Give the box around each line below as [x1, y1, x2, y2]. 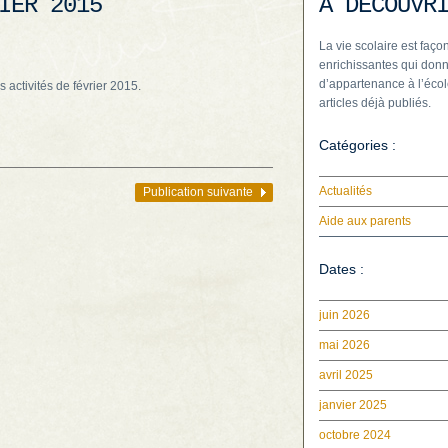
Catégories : [319, 137, 396, 153]
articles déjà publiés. [319, 96, 431, 110]
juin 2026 [319, 308, 370, 322]
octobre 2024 [319, 428, 391, 442]
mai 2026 [319, 338, 370, 352]
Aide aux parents [319, 214, 411, 228]
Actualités [319, 184, 372, 198]
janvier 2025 [319, 398, 387, 412]
